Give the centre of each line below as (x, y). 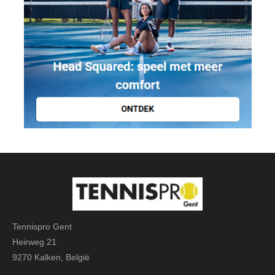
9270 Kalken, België (51, 257)
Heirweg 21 (34, 242)
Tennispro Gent (42, 226)
